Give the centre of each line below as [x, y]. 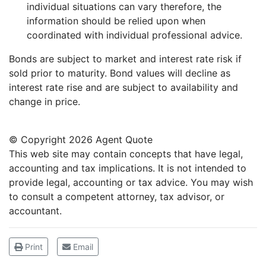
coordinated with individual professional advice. [134, 35]
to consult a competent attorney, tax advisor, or [117, 196]
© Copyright [39, 139]
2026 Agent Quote [111, 139]
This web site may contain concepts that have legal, [126, 153]
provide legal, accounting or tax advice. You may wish [131, 182]
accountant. [35, 210]
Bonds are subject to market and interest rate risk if [125, 58]
